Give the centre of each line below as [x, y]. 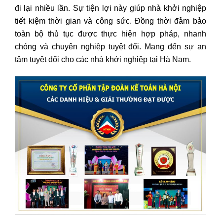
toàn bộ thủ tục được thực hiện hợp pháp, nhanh [110, 34]
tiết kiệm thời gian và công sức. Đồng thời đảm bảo [110, 21]
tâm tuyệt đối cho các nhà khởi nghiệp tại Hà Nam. [103, 60]
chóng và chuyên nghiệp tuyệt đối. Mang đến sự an [110, 47]
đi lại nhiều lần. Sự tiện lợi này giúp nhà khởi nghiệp [110, 8]
